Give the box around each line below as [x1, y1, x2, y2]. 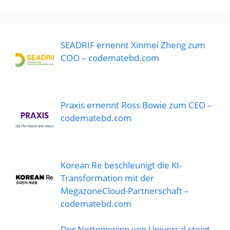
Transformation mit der [60, 171, 154, 184]
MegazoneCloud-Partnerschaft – [60, 184, 189, 197]
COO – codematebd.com [60, 52, 159, 64]
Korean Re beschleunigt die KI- [60, 159, 182, 171]
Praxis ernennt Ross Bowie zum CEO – [60, 99, 212, 111]
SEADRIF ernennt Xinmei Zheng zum [60, 39, 205, 51]
